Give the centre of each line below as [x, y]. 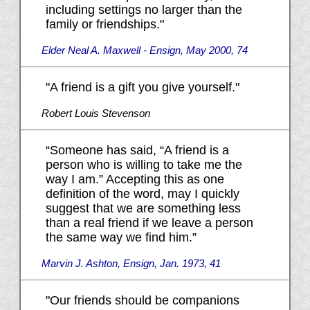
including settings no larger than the [144, 10]
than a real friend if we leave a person [149, 223]
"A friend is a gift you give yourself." [142, 88]
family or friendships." [104, 25]
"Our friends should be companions [142, 301]
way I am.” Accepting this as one [135, 180]
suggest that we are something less [143, 209]
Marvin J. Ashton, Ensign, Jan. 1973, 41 [131, 264]
